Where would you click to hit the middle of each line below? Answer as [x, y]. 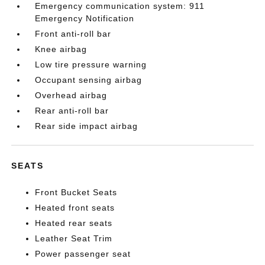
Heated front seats [75, 208]
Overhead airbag [71, 95]
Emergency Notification [85, 18]
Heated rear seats [74, 223]
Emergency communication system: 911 [120, 6]
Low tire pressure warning [91, 64]
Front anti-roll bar [73, 34]
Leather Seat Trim [74, 238]
